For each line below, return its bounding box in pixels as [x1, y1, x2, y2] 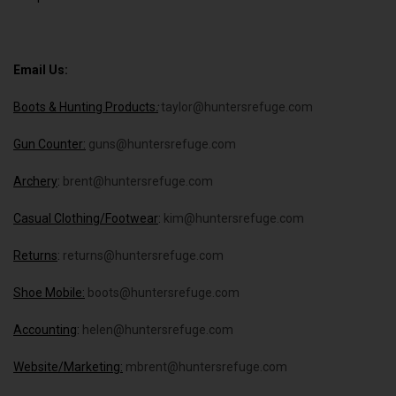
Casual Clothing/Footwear [13, 210, 158, 225]
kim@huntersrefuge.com [164, 210, 304, 225]
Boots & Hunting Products [13, 99, 156, 114]
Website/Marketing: [13, 359, 123, 374]
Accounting [13, 322, 77, 337]
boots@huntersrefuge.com [88, 285, 240, 300]
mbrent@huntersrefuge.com [126, 359, 287, 374]
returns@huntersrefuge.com [63, 247, 224, 263]
